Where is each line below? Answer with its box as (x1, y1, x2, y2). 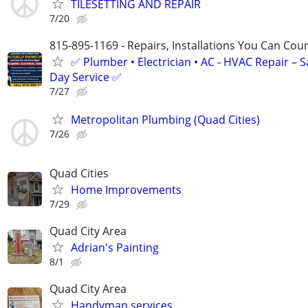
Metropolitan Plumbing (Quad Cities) (71, 112, 260, 128)
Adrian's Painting (71, 239, 159, 255)
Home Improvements (71, 181, 181, 197)
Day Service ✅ (49, 69, 122, 85)
